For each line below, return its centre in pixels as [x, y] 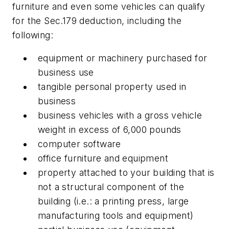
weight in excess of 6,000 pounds [110, 130]
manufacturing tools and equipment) [116, 216]
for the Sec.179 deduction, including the [97, 20]
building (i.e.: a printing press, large [113, 201]
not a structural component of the [111, 187]
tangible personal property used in [112, 87]
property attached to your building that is [126, 173]
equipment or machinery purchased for [123, 58]
